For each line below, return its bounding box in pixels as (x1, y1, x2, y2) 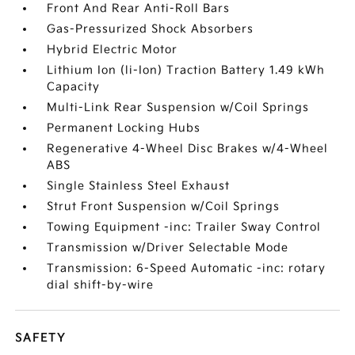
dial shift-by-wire (47, 278, 155, 292)
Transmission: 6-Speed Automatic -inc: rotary (47, 261, 326, 275)
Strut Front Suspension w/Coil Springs (47, 200, 281, 213)
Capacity (47, 80, 101, 94)
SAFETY (15, 331, 67, 345)
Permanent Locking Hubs (47, 121, 201, 135)
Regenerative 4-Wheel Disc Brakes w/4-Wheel (47, 142, 329, 155)
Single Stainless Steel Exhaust (47, 179, 231, 193)
